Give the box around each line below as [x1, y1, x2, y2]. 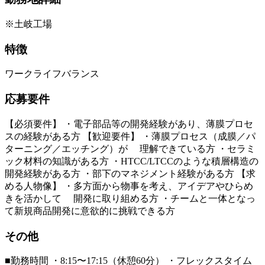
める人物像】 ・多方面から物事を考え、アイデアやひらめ [5, 180, 253, 191]
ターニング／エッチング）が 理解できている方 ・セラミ [5, 143, 256, 154]
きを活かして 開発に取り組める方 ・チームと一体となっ [5, 193, 256, 203]
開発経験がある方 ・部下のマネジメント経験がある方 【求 [5, 168, 256, 179]
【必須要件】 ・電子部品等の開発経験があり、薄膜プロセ [5, 118, 253, 129]
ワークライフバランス [5, 69, 99, 79]
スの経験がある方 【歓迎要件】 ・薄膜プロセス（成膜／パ [5, 131, 256, 141]
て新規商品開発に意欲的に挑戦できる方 [5, 205, 175, 216]
